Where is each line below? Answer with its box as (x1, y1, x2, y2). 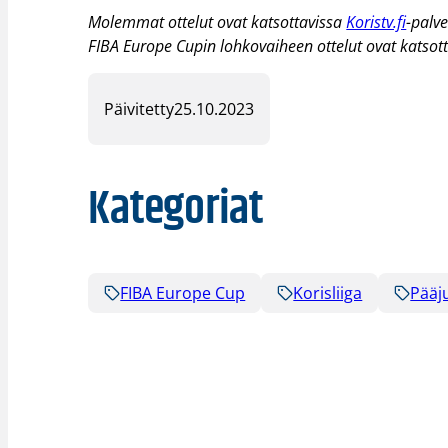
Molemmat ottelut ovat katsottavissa (88, 10, 347, 33)
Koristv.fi (346, 10, 407, 33)
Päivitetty (104, 98, 175, 121)
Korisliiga (293, 281, 363, 304)
